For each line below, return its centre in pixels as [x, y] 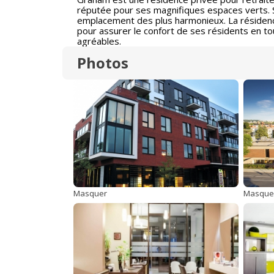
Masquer [90, 193]
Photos [103, 63]
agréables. [99, 41]
